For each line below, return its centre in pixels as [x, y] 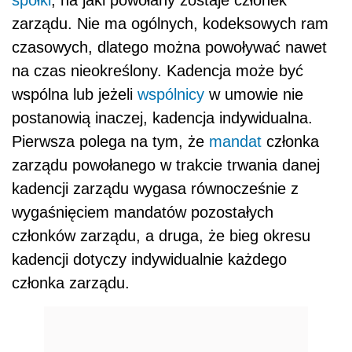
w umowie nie [254, 95]
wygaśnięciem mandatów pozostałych [143, 213]
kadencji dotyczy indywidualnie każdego [149, 260]
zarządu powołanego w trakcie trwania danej [166, 165]
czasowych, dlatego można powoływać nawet [169, 48]
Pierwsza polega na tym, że [110, 142]
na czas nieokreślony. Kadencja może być [158, 71]
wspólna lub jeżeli [75, 95]
